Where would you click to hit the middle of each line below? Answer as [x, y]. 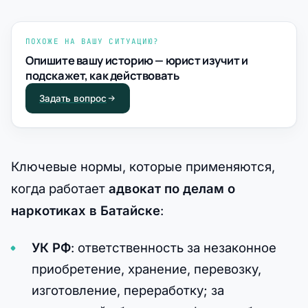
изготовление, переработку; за [128, 290]
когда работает [60, 189]
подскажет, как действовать [102, 76]
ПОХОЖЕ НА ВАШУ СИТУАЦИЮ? [92, 42]
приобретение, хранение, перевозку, [146, 269]
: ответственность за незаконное [173, 248]
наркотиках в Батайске [86, 211]
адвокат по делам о [172, 189]
